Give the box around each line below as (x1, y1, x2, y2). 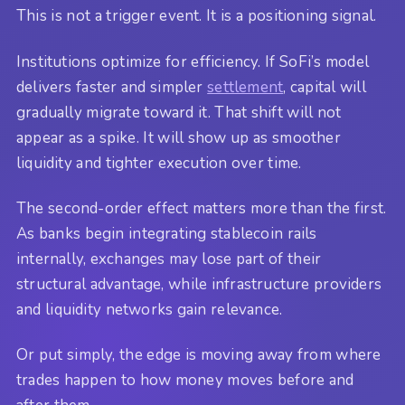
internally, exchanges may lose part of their (16, 248, 322, 269)
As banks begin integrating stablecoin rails (16, 222, 317, 244)
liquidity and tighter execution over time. (16, 152, 302, 174)
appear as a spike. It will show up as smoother (16, 127, 341, 148)
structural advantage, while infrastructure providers (16, 273, 382, 295)
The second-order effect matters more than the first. (16, 197, 387, 219)
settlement (207, 76, 284, 98)
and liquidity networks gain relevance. (16, 298, 283, 320)
